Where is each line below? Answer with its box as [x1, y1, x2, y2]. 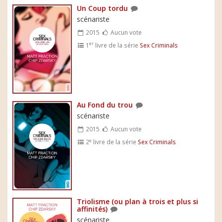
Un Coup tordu [77, 3, 128, 13]
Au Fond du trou [77, 100, 133, 110]
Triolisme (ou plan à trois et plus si [77, 196, 198, 206]
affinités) [77, 204, 108, 214]
